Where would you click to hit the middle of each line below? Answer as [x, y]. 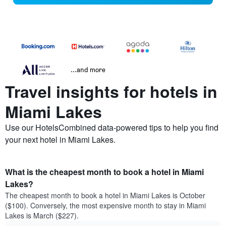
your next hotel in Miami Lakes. [60, 140]
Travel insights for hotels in [111, 92]
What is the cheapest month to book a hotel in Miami [104, 172]
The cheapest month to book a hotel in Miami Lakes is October [105, 195]
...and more [88, 70]
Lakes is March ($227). [42, 216]
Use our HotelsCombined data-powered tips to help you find [112, 128]
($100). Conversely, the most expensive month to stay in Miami [105, 206]
